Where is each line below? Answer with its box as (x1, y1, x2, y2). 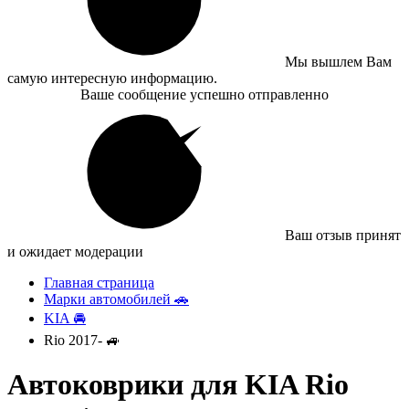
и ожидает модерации (7, 244, 143, 259)
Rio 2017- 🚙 (44, 332, 121, 348)
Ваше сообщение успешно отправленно (80, 87, 329, 102)
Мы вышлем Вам (285, 54, 392, 69)
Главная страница (44, 275, 154, 290)
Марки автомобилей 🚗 (44, 291, 189, 307)
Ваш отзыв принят (285, 227, 401, 243)
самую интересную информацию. (7, 70, 217, 86)
